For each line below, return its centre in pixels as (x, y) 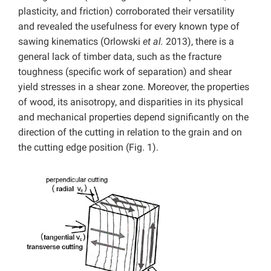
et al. (153, 42)
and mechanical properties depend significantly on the (133, 117)
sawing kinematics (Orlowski (80, 42)
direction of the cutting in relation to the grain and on (130, 132)
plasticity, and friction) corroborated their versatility (126, 11)
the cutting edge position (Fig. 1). (88, 148)
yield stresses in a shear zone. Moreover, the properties (134, 87)
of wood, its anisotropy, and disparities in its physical (131, 102)
